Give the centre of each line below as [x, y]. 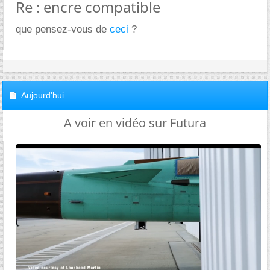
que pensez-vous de [63, 29]
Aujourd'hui [42, 95]
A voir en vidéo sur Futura [135, 123]
